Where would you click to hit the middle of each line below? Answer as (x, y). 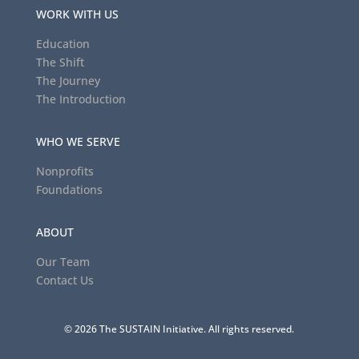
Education (63, 43)
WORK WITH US (77, 14)
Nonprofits (65, 171)
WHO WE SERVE (78, 141)
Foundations (69, 189)
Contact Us (65, 280)
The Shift (60, 62)
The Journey (68, 80)
